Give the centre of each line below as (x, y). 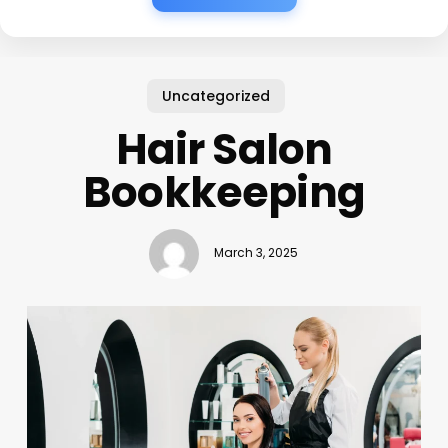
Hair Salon (224, 149)
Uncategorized (216, 95)
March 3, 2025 (256, 253)
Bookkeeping (224, 192)
